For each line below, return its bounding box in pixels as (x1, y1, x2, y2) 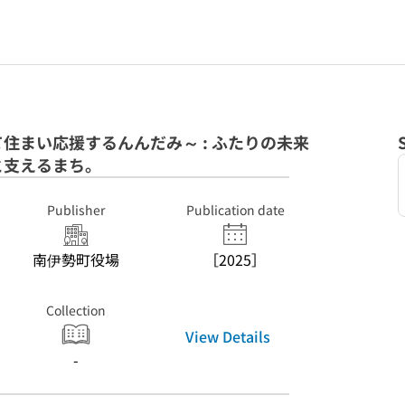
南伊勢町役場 (33, 249, 119, 270)
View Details (185, 325, 270, 347)
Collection (46, 301, 106, 319)
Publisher (47, 201, 105, 219)
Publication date (185, 201, 285, 219)
